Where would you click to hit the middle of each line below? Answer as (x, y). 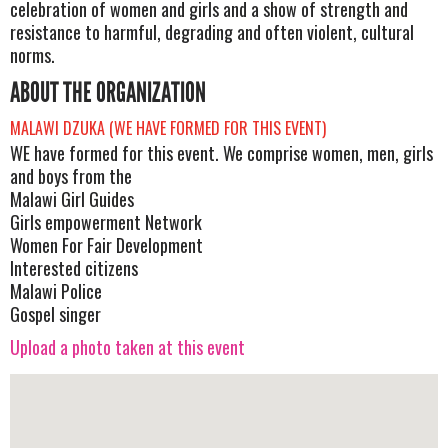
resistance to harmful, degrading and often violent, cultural (212, 31)
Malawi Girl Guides (72, 198)
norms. (32, 54)
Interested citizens (74, 267)
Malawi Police (56, 290)
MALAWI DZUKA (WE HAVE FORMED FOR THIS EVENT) (168, 127)
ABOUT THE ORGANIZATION (108, 92)
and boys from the (71, 175)
